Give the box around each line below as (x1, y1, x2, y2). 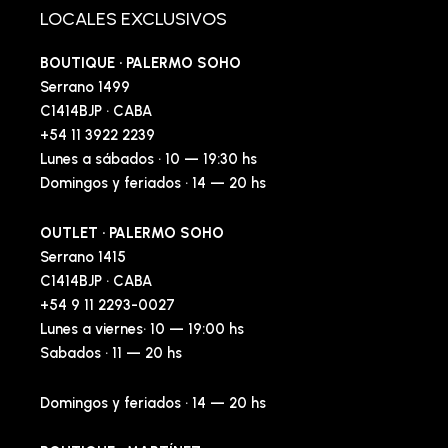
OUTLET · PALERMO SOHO (40, 224, 224, 243)
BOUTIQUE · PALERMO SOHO (40, 54, 241, 73)
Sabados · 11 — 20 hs (40, 344, 182, 363)
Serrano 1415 (40, 248, 126, 267)
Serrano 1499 (40, 78, 130, 97)
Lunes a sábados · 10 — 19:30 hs (40, 150, 257, 169)
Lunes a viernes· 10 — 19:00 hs (40, 320, 244, 339)
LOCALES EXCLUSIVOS (40, 8, 227, 31)
